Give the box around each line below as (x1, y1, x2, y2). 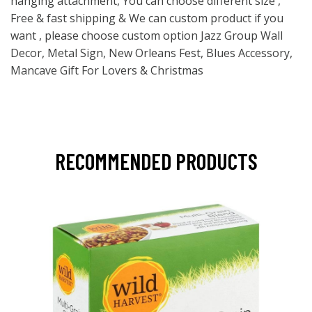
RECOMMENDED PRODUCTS (54, 147, 258, 174)
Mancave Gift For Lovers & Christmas (10, 62, 203, 78)
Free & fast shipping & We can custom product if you (10, 10, 283, 26)
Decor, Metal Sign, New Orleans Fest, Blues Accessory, (10, 45, 292, 61)
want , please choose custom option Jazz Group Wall (10, 27, 283, 43)
